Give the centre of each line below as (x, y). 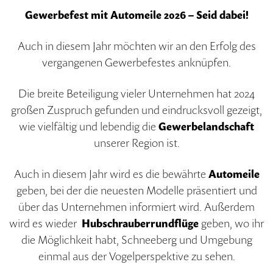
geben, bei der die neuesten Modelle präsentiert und (136, 190)
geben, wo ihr (231, 223)
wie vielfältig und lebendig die (89, 126)
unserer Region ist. (136, 143)
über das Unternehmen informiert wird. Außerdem (136, 207)
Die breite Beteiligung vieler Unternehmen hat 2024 (136, 93)
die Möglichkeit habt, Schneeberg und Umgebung (136, 239)
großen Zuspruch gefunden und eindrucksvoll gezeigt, (136, 110)
